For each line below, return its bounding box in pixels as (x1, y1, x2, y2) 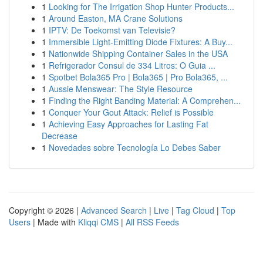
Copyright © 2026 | (9, 204, 81, 216)
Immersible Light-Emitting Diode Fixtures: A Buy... (49, 36, 232, 48)
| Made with (31, 216, 78, 228)
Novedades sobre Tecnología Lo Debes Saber (49, 141, 221, 153)
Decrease (42, 130, 77, 141)
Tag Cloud (176, 204, 214, 216)
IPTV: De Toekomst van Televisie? (49, 24, 176, 36)
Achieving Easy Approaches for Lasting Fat (49, 118, 208, 130)
